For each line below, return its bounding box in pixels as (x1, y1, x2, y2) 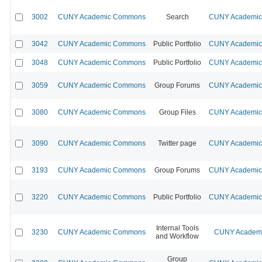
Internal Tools (156, 223, 199, 232)
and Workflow (156, 232, 199, 240)
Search (166, 12, 189, 21)
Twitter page (158, 139, 196, 147)
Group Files (158, 108, 196, 116)
